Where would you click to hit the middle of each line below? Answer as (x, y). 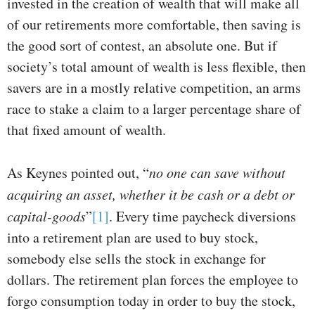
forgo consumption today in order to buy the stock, (151, 301)
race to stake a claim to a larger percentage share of (154, 109)
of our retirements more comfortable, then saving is (154, 25)
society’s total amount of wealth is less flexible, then (156, 67)
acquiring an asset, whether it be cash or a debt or (151, 194)
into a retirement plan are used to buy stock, (133, 238)
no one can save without (217, 173)
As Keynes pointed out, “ (78, 173)
